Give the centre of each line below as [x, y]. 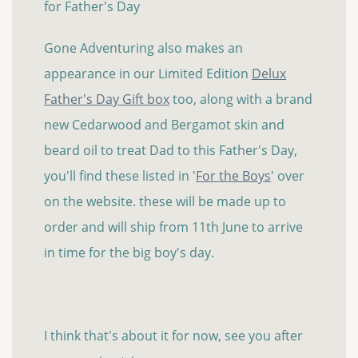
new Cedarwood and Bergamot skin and [164, 125]
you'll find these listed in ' [120, 176]
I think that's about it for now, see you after [173, 336]
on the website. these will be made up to [165, 202]
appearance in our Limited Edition [148, 74]
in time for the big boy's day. [129, 253]
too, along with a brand [241, 99]
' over [288, 176]
